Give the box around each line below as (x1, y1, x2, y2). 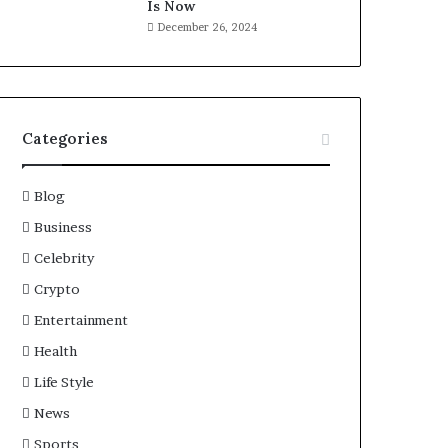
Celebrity (34, 250, 95, 266)
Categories (22, 129, 109, 148)
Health (34, 343, 78, 359)
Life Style (34, 374, 95, 390)
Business (34, 219, 93, 235)
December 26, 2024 (157, 20, 258, 34)
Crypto (34, 281, 81, 297)
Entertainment (34, 312, 129, 328)
